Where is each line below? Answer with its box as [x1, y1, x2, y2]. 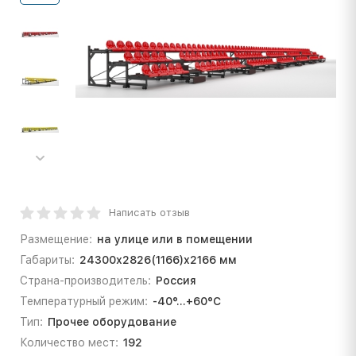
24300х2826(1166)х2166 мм [79, 253, 237, 266]
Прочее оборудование [47, 315, 176, 328]
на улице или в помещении [96, 232, 253, 246]
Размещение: [20, 232, 92, 246]
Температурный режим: [20, 294, 148, 308]
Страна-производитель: [20, 273, 151, 287]
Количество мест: [20, 335, 118, 349]
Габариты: [20, 253, 75, 266]
